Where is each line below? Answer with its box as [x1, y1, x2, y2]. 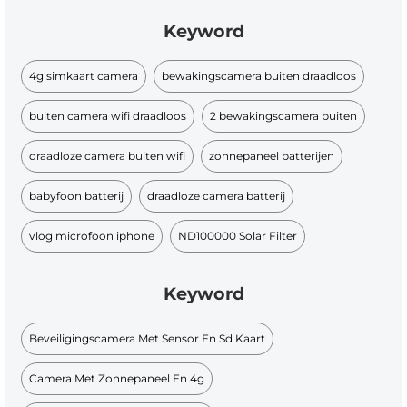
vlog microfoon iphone [29, 229, 155, 243]
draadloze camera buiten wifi [29, 149, 186, 164]
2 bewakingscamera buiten [210, 109, 358, 124]
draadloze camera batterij [147, 189, 286, 203]
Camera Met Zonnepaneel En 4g [29, 372, 205, 386]
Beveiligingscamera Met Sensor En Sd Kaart [29, 332, 266, 346]
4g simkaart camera [29, 69, 139, 84]
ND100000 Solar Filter [178, 229, 298, 243]
